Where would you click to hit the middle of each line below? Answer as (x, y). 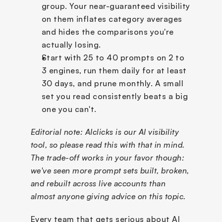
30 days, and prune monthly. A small (112, 83)
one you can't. (69, 109)
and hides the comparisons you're (108, 32)
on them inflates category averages (112, 19)
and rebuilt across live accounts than (98, 183)
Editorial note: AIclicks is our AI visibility (105, 132)
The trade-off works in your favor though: (107, 158)
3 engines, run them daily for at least (114, 70)
